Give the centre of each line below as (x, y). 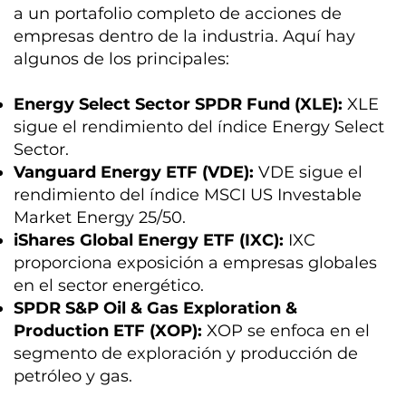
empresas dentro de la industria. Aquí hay (185, 36)
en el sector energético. (109, 285)
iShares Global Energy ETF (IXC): (149, 240)
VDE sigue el (309, 172)
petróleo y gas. (73, 376)
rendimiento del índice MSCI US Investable (188, 194)
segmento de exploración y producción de (186, 353)
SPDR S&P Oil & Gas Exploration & (156, 308)
